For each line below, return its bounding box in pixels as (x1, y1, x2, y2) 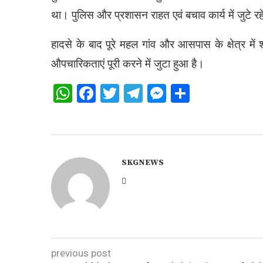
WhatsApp (72, 82, 157, 104)
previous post (51, 247, 111, 259)
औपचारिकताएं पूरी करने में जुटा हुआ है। (51, 58, 204, 70)
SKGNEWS (122, 157, 164, 168)
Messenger (166, 82, 257, 104)
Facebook (96, 82, 174, 104)
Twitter (119, 82, 177, 104)
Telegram (143, 82, 218, 104)
